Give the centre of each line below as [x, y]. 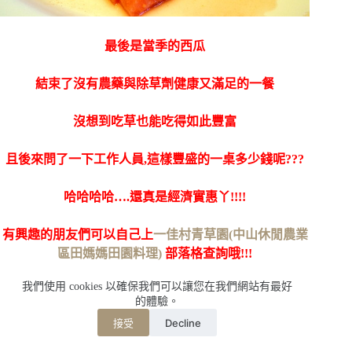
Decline [183, 323]
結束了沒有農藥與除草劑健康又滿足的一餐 [155, 83]
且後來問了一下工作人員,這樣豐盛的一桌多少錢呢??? [155, 159]
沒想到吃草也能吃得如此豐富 [155, 121]
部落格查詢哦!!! [209, 253]
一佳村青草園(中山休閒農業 [230, 234]
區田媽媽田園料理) [112, 253]
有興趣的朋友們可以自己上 [77, 234]
